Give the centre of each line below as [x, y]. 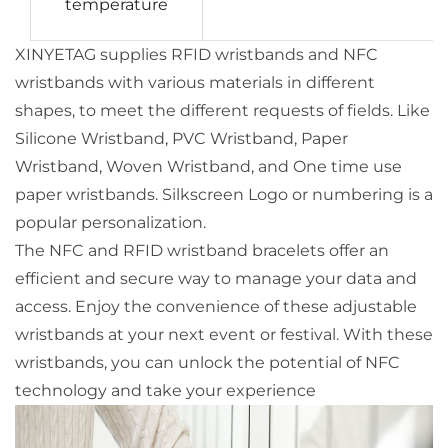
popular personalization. [112, 222]
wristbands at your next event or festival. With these [224, 334]
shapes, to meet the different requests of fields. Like [222, 110]
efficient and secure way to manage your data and [216, 278]
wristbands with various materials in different [195, 82]
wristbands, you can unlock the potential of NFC [207, 362]
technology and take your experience [165, 390]
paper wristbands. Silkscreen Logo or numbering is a [224, 194]
